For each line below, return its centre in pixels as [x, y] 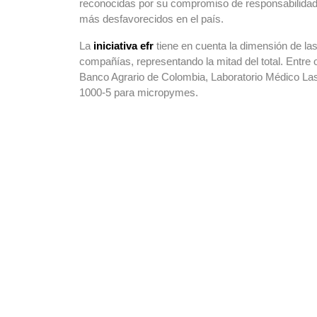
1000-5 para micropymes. [139, 92]
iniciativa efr [122, 46]
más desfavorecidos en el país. [151, 19]
